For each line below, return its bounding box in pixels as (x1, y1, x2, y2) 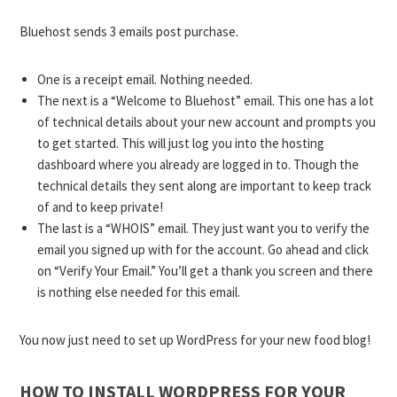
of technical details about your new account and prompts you (37, 113, 377, 130)
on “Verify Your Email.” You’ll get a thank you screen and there (37, 261, 374, 279)
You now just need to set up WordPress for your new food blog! (19, 331, 371, 348)
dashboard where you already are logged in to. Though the (37, 155, 360, 173)
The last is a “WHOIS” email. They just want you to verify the (37, 219, 370, 237)
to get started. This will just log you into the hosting (37, 134, 325, 152)
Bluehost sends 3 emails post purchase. (19, 22, 239, 40)
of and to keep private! (37, 198, 164, 215)
